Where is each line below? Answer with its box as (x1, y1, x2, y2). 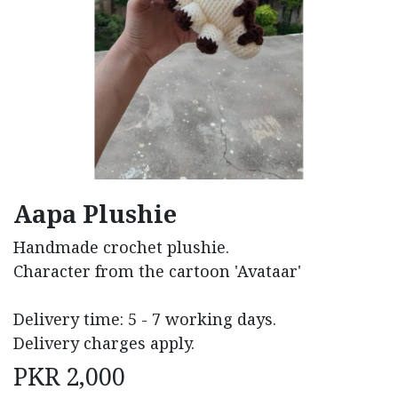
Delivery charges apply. (13, 332, 195, 354)
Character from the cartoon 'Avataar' (13, 260, 301, 282)
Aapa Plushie (13, 197, 177, 230)
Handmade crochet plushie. (13, 236, 229, 258)
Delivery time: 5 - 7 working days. (13, 308, 276, 330)
